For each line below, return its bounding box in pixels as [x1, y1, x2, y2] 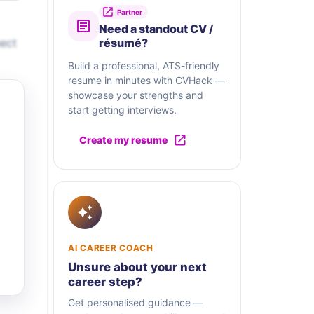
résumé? [99, 36, 148, 50]
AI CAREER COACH [68, 243, 153, 254]
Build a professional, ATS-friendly [68, 60, 219, 72]
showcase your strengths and [68, 89, 203, 102]
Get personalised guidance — [68, 296, 203, 309]
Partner [117, 8, 142, 17]
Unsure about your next [68, 260, 207, 275]
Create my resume [79, 134, 168, 146]
